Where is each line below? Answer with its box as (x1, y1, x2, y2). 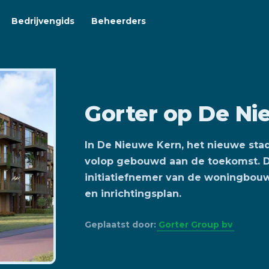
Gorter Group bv (159, 219, 233, 231)
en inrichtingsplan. (85, 188, 182, 200)
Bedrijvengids (11, 16, 74, 26)
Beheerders (91, 16, 146, 26)
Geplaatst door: (85, 219, 159, 231)
